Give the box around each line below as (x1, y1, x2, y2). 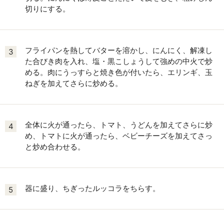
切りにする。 (25, 4, 70, 13)
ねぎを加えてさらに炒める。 (25, 78, 122, 88)
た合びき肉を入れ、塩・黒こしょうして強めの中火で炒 (25, 56, 212, 66)
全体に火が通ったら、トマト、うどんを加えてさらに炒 (25, 120, 212, 129)
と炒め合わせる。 (25, 142, 85, 151)
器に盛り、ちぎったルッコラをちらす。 (25, 183, 160, 193)
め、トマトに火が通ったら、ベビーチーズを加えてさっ (25, 131, 212, 140)
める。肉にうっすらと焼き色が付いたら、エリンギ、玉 (25, 67, 212, 77)
